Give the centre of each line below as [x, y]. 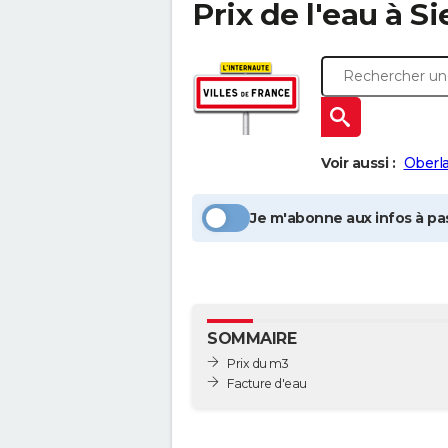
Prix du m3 [257, 363]
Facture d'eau [267, 383]
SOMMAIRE [251, 338]
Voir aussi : [358, 163]
